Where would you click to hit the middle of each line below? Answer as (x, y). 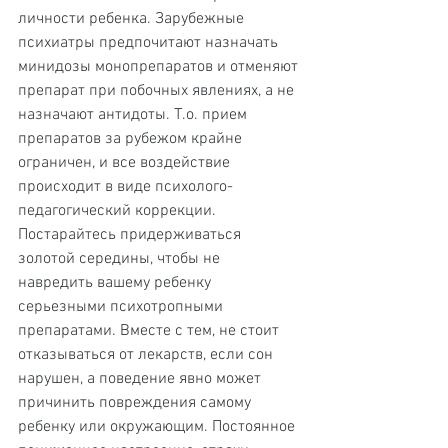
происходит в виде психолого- (125, 187)
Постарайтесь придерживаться (131, 235)
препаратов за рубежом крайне (132, 139)
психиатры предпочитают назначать (150, 43)
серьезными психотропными (122, 307)
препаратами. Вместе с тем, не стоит (150, 331)
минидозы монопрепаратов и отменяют (160, 67)
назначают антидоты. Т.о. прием (134, 115)
